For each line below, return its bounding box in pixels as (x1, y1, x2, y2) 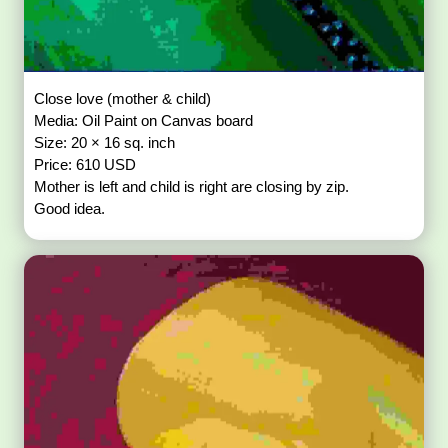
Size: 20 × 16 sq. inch (34, 133, 176, 151)
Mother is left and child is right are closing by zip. (34, 177, 350, 195)
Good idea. (34, 199, 106, 217)
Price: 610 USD (34, 155, 137, 173)
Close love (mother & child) (34, 89, 212, 107)
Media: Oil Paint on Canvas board (34, 111, 254, 129)
